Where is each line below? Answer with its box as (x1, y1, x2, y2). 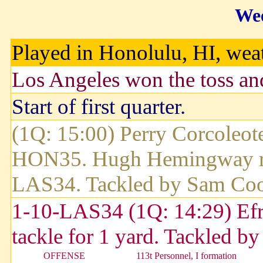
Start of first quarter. (12, 95, 186, 119)
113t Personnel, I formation (136, 251, 237, 261)
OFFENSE (43, 251, 85, 261)
